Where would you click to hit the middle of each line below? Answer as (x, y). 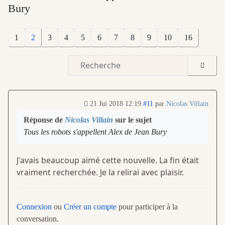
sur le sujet (132, 120)
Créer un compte (90, 206)
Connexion (34, 206)
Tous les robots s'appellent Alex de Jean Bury (95, 132)
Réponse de (44, 120)
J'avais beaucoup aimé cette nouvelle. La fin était (108, 160)
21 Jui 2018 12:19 (116, 103)
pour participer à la (147, 206)
